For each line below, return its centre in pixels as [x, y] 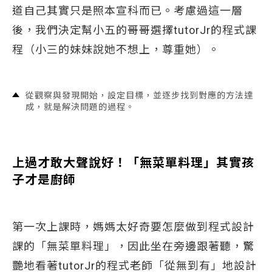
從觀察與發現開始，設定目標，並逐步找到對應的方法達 [139, 95]
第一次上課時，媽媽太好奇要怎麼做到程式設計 [133, 227]
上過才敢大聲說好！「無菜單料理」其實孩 [133, 163]
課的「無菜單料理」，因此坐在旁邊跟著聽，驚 [133, 246]
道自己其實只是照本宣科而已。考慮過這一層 [127, 11]
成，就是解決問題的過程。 [80, 107]
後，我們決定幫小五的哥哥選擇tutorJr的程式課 [134, 30]
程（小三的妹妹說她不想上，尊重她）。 [122, 49]
